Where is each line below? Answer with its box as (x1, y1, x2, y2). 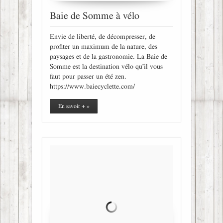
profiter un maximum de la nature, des (50, 43, 157, 51)
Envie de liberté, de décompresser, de (50, 33, 155, 41)
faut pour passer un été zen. (50, 73, 126, 81)
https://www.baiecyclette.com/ (50, 83, 135, 91)
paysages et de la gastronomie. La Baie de (50, 53, 167, 61)
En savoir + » (58, 103, 90, 110)
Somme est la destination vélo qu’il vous (50, 63, 163, 71)
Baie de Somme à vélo (50, 11, 139, 21)
